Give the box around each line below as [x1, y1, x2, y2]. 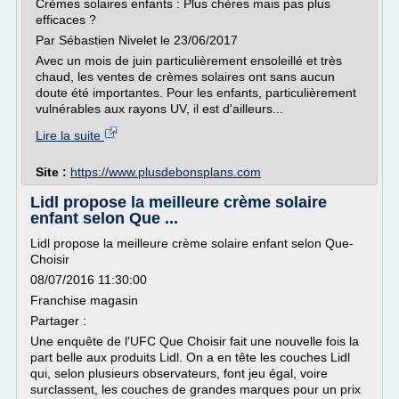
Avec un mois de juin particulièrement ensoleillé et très [36, 53, 342, 68]
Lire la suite [36, 128, 104, 142]
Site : [36, 165, 70, 179]
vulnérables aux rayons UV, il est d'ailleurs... [36, 102, 283, 116]
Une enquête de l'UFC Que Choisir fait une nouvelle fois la [30, 334, 359, 348]
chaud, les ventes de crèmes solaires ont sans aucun [36, 69, 335, 84]
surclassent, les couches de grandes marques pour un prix [30, 382, 361, 396]
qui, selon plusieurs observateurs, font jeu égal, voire [30, 366, 328, 380]
